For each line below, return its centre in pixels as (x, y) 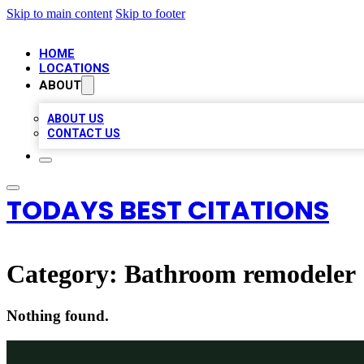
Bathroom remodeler (240, 274)
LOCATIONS (74, 68)
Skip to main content (59, 13)
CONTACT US (84, 133)
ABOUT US (76, 119)
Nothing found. (58, 315)
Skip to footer (150, 13)
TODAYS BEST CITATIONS (168, 210)
